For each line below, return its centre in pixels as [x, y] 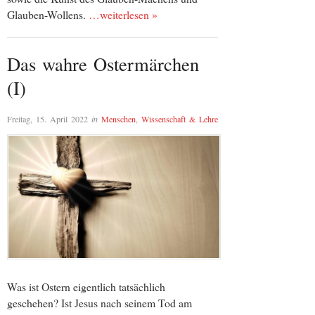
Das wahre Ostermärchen [103, 64]
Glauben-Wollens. [48, 15]
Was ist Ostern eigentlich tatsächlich [86, 287]
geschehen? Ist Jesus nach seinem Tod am [99, 303]
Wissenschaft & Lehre [180, 118]
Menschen [118, 118]
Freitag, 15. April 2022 [47, 118]
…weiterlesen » [123, 15]
